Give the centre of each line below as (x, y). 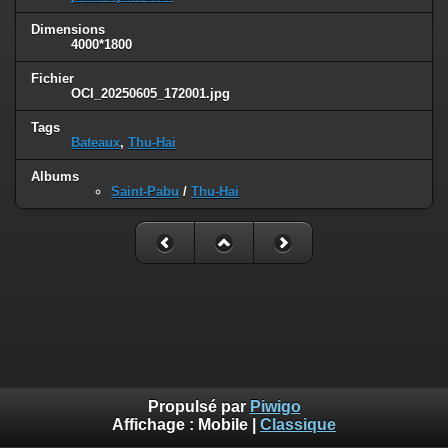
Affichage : (155, 425)
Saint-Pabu (145, 191)
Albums (55, 176)
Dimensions (68, 29)
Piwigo (275, 407)
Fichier (52, 78)
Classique (298, 425)
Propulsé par (198, 407)
